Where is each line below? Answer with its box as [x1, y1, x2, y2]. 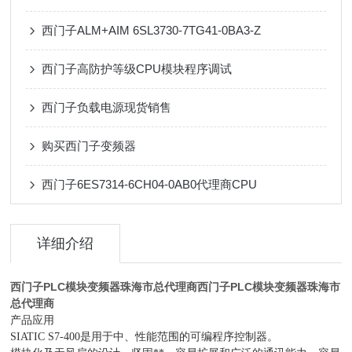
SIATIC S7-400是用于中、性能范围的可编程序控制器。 [10, 331, 279, 343]
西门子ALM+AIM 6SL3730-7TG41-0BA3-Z [42, 24, 262, 37]
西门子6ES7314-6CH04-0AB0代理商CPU [42, 178, 258, 191]
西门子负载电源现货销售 [42, 101, 172, 114]
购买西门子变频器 [42, 139, 137, 152]
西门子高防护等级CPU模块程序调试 [42, 62, 233, 75]
